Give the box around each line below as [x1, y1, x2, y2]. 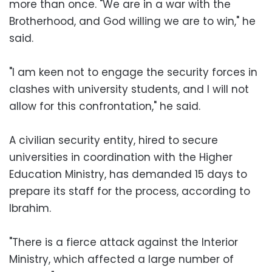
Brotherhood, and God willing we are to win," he [9, 13, 256, 29]
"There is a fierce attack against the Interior [9, 234, 238, 250]
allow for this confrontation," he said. [9, 98, 200, 114]
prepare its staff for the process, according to [9, 183, 250, 199]
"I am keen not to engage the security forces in [9, 64, 257, 80]
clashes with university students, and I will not [9, 81, 249, 97]
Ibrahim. [9, 200, 57, 216]
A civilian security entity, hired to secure [9, 132, 218, 148]
